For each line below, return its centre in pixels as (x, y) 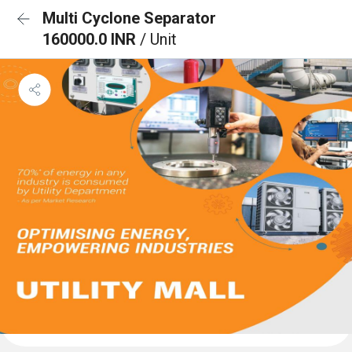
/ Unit (158, 39)
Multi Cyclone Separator (129, 18)
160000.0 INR (91, 39)
